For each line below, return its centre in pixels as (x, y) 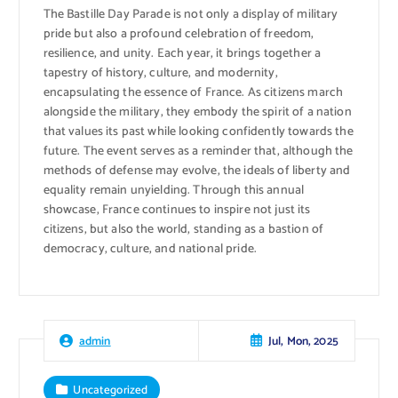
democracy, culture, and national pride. (150, 249)
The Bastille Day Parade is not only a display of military (191, 14)
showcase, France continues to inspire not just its (177, 210)
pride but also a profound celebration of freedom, (179, 34)
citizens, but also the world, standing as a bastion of (183, 229)
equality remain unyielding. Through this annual (174, 190)
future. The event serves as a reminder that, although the (198, 151)
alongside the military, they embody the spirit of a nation (197, 112)
